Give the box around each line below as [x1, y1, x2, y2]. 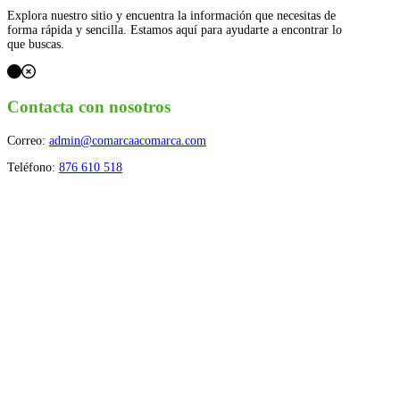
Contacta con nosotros [7, 96, 171, 116]
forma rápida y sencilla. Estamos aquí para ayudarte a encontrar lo [7, 23, 342, 37]
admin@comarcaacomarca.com [49, 133, 206, 147]
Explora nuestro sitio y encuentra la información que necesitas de [7, 9, 336, 23]
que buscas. [7, 37, 64, 52]
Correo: [7, 133, 49, 147]
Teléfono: [7, 160, 59, 174]
